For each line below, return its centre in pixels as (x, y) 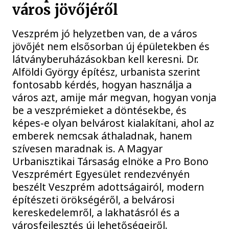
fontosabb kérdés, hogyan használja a (102, 84)
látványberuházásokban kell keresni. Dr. (106, 59)
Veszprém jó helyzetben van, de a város (105, 33)
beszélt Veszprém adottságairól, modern (108, 187)
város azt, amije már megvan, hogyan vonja (114, 97)
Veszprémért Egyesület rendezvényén (101, 174)
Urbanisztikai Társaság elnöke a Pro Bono (111, 161)
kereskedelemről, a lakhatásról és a (96, 212)
